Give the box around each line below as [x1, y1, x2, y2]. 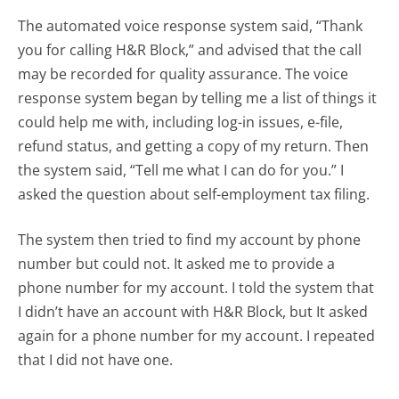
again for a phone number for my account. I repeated [18, 326, 376, 346]
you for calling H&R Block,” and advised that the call [18, 40, 362, 61]
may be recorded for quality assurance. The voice [18, 64, 349, 85]
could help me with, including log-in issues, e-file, [18, 112, 344, 133]
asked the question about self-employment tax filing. [18, 184, 370, 205]
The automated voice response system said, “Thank [18, 16, 363, 37]
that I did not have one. [18, 350, 174, 370]
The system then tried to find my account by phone [18, 230, 362, 250]
